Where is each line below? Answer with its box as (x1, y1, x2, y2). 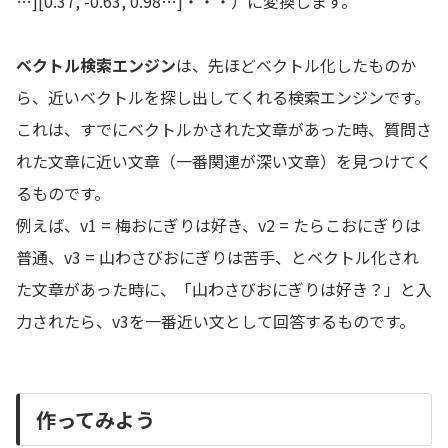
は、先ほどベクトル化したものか (176, 52, 416, 77)
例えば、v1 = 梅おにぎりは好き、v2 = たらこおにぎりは (16, 212, 421, 237)
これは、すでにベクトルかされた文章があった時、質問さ (16, 116, 432, 141)
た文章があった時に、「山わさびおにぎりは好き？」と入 (16, 276, 432, 301)
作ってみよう (36, 404, 155, 434)
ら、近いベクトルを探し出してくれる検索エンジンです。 (16, 84, 430, 109)
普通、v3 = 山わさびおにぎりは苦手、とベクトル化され (16, 244, 419, 269)
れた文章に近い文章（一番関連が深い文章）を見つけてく (16, 148, 432, 173)
